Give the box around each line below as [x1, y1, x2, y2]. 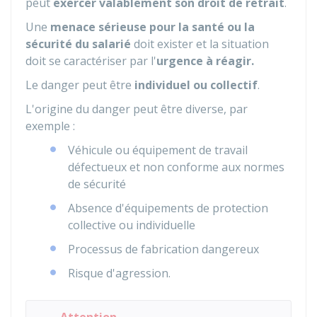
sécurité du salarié [25, 36, 134, 52]
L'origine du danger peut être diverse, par [25, 101, 248, 117]
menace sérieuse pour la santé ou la [47, 19, 255, 35]
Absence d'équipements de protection [68, 200, 268, 216]
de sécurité [68, 176, 126, 192]
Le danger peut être [25, 77, 132, 93]
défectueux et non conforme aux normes [68, 159, 284, 175]
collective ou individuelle [68, 217, 195, 233]
